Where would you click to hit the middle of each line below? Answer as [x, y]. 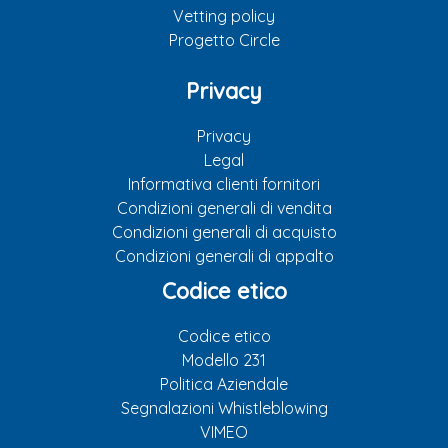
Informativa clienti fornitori [224, 184]
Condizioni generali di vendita [224, 208]
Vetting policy [224, 16]
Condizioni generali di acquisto [224, 232]
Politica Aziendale [224, 384]
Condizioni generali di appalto [224, 256]
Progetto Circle [224, 40]
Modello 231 [224, 360]
